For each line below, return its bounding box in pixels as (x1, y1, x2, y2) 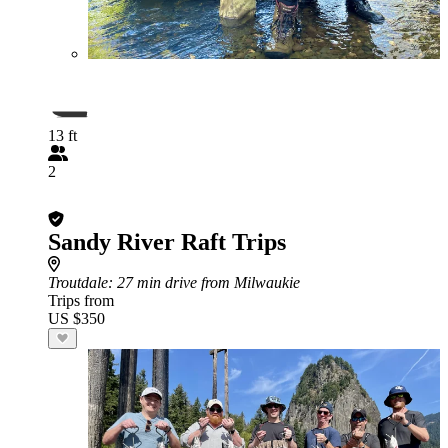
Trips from (48, 292, 114, 309)
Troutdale (48, 274, 108, 291)
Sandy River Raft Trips (48, 229, 286, 255)
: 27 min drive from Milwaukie (108, 274, 300, 291)
